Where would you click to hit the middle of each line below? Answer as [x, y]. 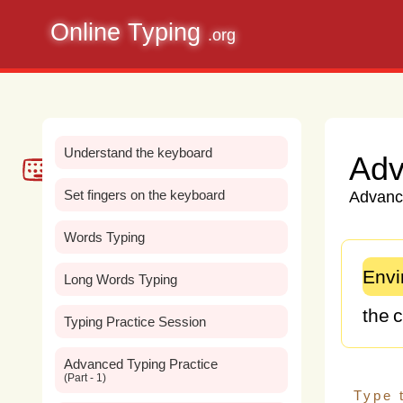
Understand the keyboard [139, 152]
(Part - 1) [85, 378]
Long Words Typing [121, 279]
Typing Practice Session [135, 322]
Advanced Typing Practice [141, 364]
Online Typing [129, 32]
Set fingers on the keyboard [145, 195]
